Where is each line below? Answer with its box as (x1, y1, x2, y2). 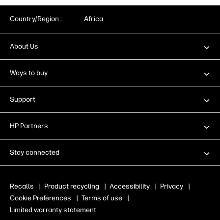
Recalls (10, 182, 34, 191)
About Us (10, 42, 38, 51)
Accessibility (110, 182, 150, 191)
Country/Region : (10, 15, 62, 23)
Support (10, 95, 35, 104)
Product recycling (44, 182, 99, 191)
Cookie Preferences (10, 194, 71, 202)
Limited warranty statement (10, 206, 96, 214)
